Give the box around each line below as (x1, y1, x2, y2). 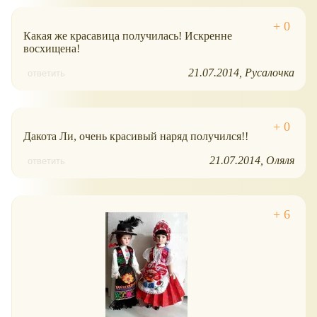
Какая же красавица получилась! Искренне (23, 30, 232, 42)
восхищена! (23, 42, 80, 55)
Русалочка (245, 67, 294, 79)
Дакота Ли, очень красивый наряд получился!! (23, 130, 248, 143)
